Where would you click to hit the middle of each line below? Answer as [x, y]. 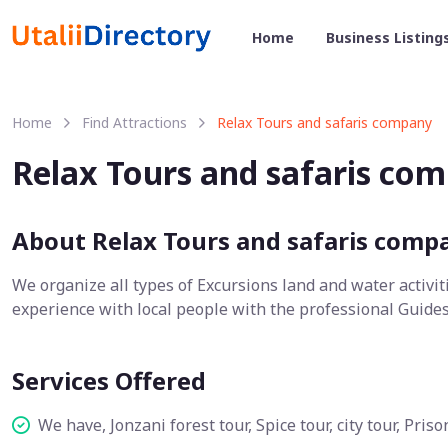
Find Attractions [134, 122]
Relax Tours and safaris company [324, 122]
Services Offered [109, 380]
